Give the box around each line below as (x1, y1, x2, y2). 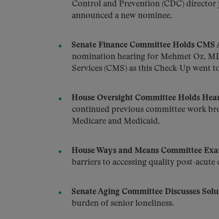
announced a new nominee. (72, 12, 172, 20)
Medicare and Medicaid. (72, 117, 160, 126)
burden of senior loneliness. (72, 199, 174, 208)
